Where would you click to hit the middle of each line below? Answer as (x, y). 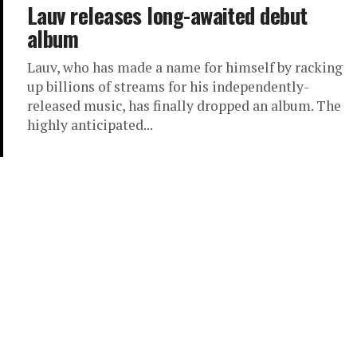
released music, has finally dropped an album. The (184, 106)
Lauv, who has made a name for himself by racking (185, 67)
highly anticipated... (90, 125)
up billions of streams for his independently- (168, 86)
